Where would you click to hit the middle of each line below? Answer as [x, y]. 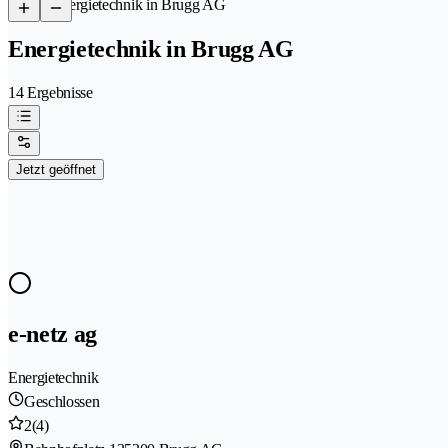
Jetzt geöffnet [56, 169]
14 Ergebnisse [50, 92]
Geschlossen [62, 401]
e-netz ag [53, 333]
